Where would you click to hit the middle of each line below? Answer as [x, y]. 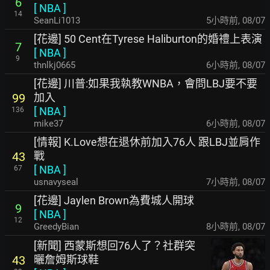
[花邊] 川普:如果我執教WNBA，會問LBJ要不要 [146, 83]
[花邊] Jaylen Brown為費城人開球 [114, 200]
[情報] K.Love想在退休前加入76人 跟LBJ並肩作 [147, 142]
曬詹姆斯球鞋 [66, 259]
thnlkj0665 [55, 65]
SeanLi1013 [57, 20]
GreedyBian [56, 226]
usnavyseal [56, 182]
